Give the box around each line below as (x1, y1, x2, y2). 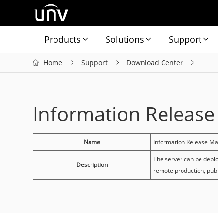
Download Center (127, 57, 183, 67)
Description (76, 161, 108, 169)
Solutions (106, 33, 145, 45)
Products (44, 33, 81, 45)
